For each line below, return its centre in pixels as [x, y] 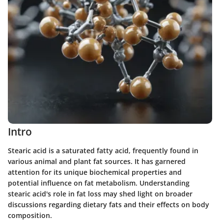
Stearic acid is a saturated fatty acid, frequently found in [103, 150]
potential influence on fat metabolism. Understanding [99, 183]
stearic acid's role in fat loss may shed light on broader [100, 193]
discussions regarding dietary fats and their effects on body [109, 204]
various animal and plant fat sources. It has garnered [97, 161]
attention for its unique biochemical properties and [95, 172]
